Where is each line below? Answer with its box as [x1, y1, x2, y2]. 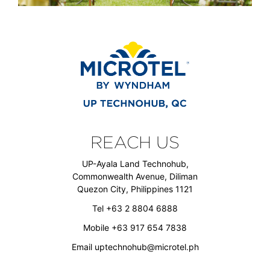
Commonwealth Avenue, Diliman [72, 171, 198, 181]
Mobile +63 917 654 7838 [83, 222, 187, 233]
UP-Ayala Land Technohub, [81, 158, 189, 169]
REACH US [90, 133, 180, 151]
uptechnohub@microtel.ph [94, 241, 199, 252]
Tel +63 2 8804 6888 [92, 202, 178, 213]
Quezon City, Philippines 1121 [77, 183, 193, 194]
